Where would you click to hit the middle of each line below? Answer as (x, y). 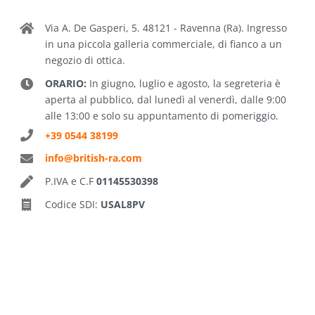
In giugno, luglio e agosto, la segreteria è (183, 83)
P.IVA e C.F (70, 181)
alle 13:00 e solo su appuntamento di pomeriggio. (161, 115)
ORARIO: (65, 83)
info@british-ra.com (93, 158)
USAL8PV (122, 204)
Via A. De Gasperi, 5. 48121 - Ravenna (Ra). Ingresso (166, 27)
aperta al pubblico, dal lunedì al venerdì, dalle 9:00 (165, 99)
